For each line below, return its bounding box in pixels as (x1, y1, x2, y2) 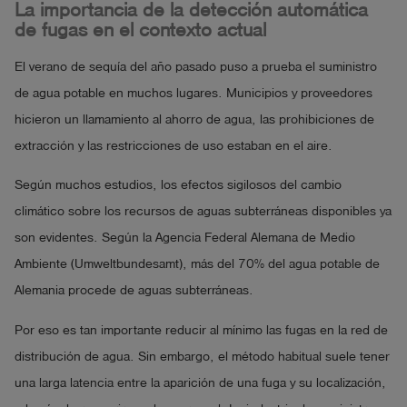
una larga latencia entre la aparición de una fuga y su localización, (15, 376, 386, 391)
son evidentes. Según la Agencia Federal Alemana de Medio (15, 231, 355, 245)
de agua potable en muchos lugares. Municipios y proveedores (15, 85, 372, 100)
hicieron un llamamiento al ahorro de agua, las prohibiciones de (15, 112, 374, 126)
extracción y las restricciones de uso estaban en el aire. (15, 138, 333, 153)
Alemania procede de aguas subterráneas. (15, 283, 253, 298)
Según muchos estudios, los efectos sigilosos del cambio (15, 178, 342, 193)
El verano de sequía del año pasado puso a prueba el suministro (15, 59, 377, 74)
